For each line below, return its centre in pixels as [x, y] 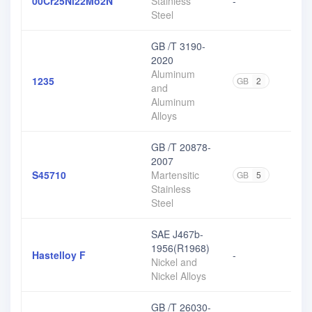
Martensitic [175, 175]
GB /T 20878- [181, 147]
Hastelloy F [59, 255]
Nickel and [174, 262]
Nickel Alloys [179, 276]
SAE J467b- [177, 234]
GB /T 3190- [178, 46]
